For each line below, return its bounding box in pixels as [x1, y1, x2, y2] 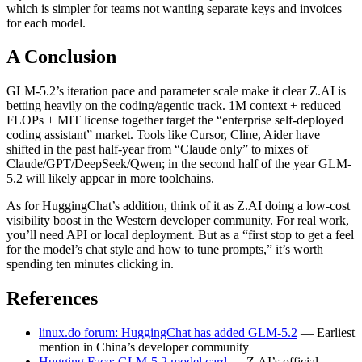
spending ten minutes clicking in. [6, 257, 174, 271]
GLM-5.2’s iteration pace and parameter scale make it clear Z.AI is [6, 84, 346, 99]
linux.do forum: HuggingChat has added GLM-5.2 [39, 326, 297, 340]
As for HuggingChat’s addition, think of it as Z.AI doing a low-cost [6, 199, 350, 213]
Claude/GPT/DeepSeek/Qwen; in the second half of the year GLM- [6, 157, 351, 171]
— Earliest [297, 326, 355, 340]
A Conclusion [6, 46, 116, 68]
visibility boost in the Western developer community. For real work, [6, 213, 349, 228]
